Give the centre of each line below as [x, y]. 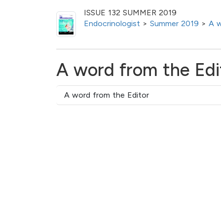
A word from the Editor [107, 95]
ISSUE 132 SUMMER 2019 [130, 12]
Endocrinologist [112, 23]
